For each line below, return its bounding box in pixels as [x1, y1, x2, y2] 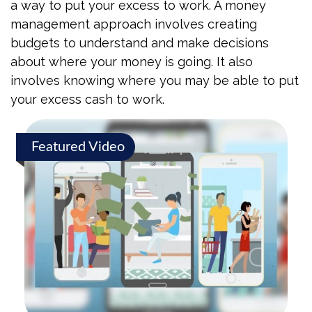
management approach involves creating [10, 17, 257, 31]
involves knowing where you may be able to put [10, 73, 299, 88]
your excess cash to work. [10, 92, 164, 107]
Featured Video [31, 140, 125, 154]
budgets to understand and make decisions [10, 36, 269, 50]
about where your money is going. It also [10, 54, 253, 69]
